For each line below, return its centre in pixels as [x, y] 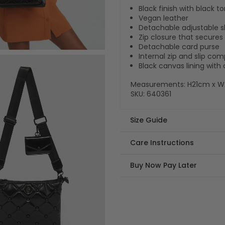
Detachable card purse [179, 47]
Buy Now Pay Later [163, 165]
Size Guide [149, 120]
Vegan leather [163, 18]
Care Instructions [162, 143]
